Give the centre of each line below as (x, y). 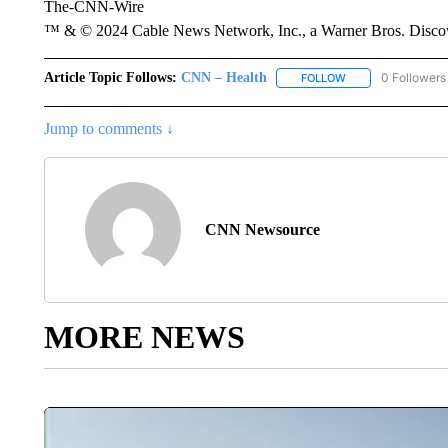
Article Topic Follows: (110, 77)
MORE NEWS (144, 337)
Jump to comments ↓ (108, 129)
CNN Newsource (262, 230)
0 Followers (413, 77)
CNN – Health (223, 77)
